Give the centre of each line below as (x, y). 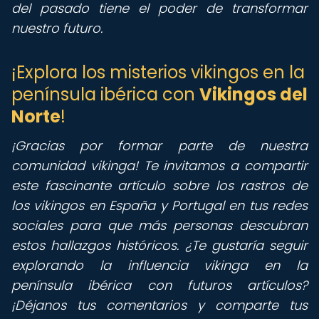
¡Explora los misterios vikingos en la (158, 72)
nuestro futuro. (57, 28)
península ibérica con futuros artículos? (159, 285)
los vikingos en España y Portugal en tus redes (159, 205)
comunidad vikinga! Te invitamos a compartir (159, 166)
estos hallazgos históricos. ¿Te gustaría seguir (159, 245)
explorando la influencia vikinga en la (159, 265)
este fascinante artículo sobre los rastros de (159, 185)
